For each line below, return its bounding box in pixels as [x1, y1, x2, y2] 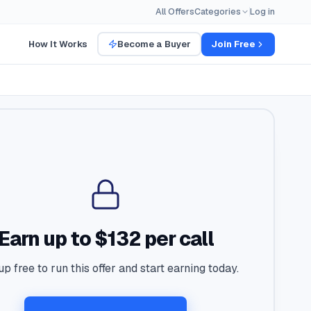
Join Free [211, 37, 255, 50]
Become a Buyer [117, 37, 191, 50]
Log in [250, 6, 275, 17]
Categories [194, 6, 241, 17]
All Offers [155, 6, 194, 17]
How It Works [28, 37, 87, 50]
